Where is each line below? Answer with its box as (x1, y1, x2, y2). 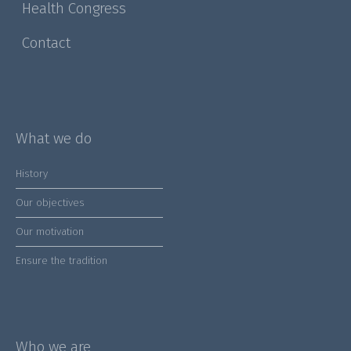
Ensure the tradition (16, 254, 107, 267)
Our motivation (16, 225, 84, 238)
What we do (16, 129, 92, 147)
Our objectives (16, 196, 85, 209)
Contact (22, 34, 71, 52)
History (16, 167, 48, 180)
